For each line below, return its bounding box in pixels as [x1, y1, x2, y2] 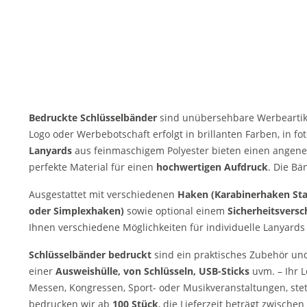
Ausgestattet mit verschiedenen [29, 188, 177, 201]
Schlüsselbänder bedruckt [29, 248, 151, 261]
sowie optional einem [124, 204, 225, 217]
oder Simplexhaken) [29, 204, 124, 217]
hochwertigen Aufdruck [156, 160, 268, 173]
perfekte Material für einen [29, 160, 156, 173]
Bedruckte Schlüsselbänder [29, 111, 160, 124]
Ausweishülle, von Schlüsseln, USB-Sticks [56, 265, 252, 278]
